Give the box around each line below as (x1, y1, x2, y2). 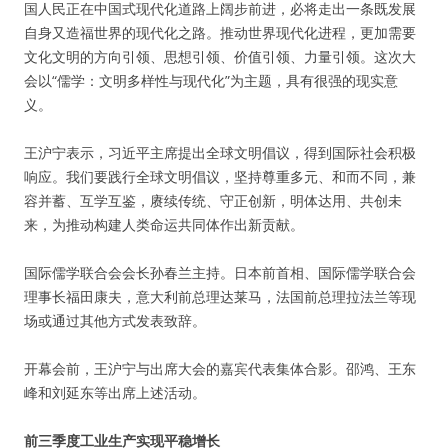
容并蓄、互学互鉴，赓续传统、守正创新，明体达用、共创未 (24, 191, 402, 210)
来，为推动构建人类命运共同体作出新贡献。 (24, 215, 304, 234)
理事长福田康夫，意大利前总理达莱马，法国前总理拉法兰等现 (24, 287, 416, 306)
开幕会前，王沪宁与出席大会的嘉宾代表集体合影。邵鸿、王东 (24, 359, 416, 378)
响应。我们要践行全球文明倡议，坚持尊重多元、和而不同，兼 (24, 167, 416, 186)
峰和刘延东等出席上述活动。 (24, 383, 206, 402)
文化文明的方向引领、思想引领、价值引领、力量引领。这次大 (24, 47, 416, 66)
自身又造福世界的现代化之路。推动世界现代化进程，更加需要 (24, 23, 416, 42)
